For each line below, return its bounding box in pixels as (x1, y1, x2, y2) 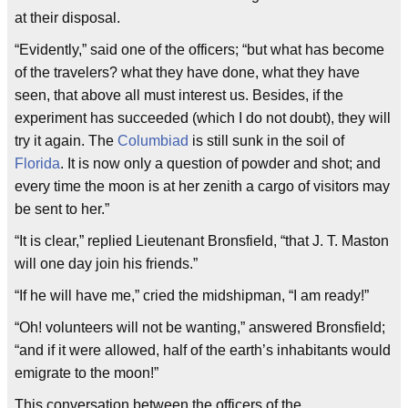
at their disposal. (15, 10, 120, 26)
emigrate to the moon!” (15, 365, 158, 382)
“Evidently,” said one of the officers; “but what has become (15, 42, 384, 58)
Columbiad (117, 133, 189, 149)
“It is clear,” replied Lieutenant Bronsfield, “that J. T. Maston (15, 233, 389, 250)
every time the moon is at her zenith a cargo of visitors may (15, 178, 390, 195)
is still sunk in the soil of (189, 133, 344, 149)
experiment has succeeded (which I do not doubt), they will (15, 110, 391, 127)
